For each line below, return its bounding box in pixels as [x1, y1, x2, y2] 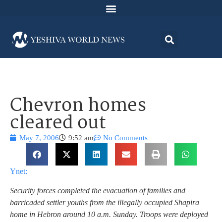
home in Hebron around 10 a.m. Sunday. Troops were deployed [10, 210, 208, 219]
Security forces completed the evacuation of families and [10, 186, 185, 195]
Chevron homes [10, 92, 146, 121]
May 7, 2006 [19, 134, 59, 142]
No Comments [103, 134, 148, 142]
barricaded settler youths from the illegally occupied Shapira [10, 198, 199, 207]
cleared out [10, 109, 106, 139]
